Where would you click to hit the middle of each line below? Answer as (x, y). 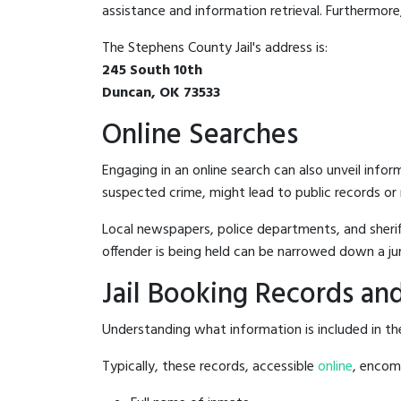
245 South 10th (152, 70)
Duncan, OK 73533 (161, 93)
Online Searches (200, 135)
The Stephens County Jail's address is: (215, 48)
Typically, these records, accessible (210, 367)
